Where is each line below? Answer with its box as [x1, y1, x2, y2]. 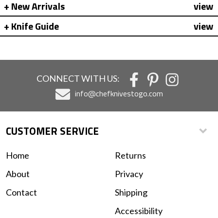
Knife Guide [11, 18, 59, 34]
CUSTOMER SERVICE [6, 123, 99, 139]
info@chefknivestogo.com [75, 88, 163, 99]
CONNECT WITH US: [36, 73, 120, 84]
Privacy [115, 168, 143, 179]
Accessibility [115, 205, 163, 216]
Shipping [115, 187, 147, 198]
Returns [115, 150, 146, 161]
